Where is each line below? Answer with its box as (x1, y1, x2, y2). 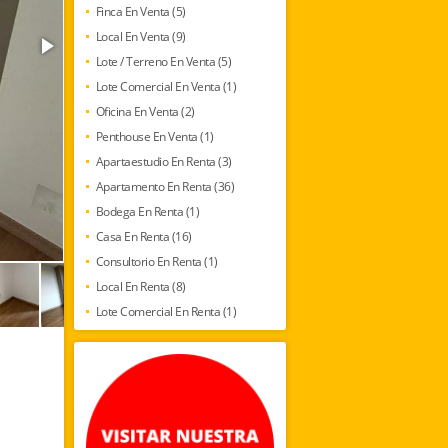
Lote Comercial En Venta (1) (95, 77, 236, 95)
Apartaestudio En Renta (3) (95, 152, 232, 170)
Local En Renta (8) (95, 277, 186, 295)
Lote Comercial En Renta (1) (95, 302, 236, 320)
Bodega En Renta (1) (95, 202, 199, 220)
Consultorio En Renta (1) (95, 252, 218, 270)
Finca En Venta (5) (95, 2, 186, 20)
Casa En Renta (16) (95, 227, 192, 245)
